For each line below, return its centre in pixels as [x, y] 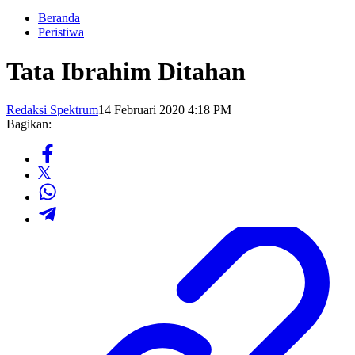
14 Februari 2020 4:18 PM [165, 110]
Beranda [59, 18]
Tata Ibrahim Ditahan [126, 71]
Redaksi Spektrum [52, 110]
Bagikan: [29, 124]
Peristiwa [61, 32]
